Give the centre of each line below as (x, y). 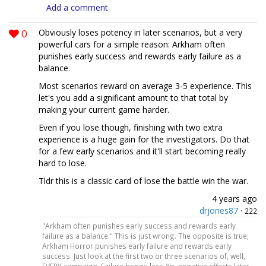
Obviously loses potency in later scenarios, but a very (140, 33)
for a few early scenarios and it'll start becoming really (142, 151)
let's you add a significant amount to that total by (133, 98)
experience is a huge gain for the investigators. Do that (144, 140)
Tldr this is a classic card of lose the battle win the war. (143, 181)
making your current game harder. (104, 110)
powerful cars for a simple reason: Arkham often (132, 45)
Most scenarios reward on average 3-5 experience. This (145, 86)
